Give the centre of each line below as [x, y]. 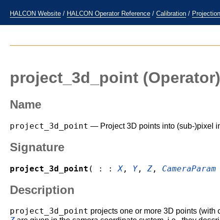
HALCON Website [35, 14]
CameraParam [189, 168]
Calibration [171, 14]
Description [42, 190]
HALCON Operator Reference [109, 14]
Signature [37, 147]
